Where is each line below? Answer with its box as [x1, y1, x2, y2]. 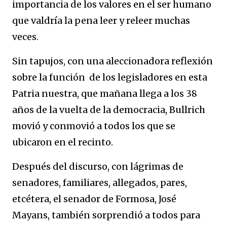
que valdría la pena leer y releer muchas [12, 15, 190, 26]
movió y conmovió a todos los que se [12, 120, 175, 132]
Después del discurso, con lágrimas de [12, 161, 183, 172]
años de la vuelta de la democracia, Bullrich [12, 104, 205, 116]
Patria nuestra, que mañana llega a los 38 [12, 88, 197, 99]
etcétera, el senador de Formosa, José [12, 193, 176, 205]
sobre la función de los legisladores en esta [12, 71, 207, 83]
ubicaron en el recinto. [12, 136, 113, 148]
